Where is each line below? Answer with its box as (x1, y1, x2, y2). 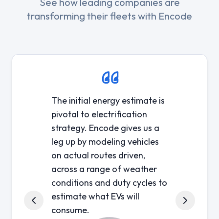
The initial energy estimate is (51, 94, 165, 106)
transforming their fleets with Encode (27, 9, 192, 22)
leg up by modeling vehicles (51, 135, 159, 147)
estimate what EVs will (51, 190, 139, 202)
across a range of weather (51, 163, 157, 175)
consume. (51, 204, 89, 216)
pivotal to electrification (51, 108, 147, 120)
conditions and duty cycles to (51, 176, 167, 188)
